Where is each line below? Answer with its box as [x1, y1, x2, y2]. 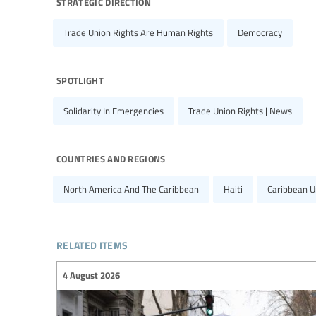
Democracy [238, 25, 282, 39]
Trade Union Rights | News [188, 104, 292, 117]
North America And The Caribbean [63, 182, 199, 195]
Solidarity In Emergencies [63, 104, 164, 117]
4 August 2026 [63, 269, 120, 282]
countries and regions [56, 147, 166, 166]
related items [56, 232, 128, 253]
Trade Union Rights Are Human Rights [63, 25, 213, 39]
